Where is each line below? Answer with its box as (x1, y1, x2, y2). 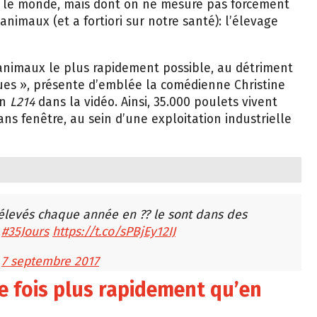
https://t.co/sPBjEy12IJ (52, 224, 175, 240)
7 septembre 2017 (1, 253, 99, 269)
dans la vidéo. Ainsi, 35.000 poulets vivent (35, 94, 277, 110)
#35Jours (1, 224, 49, 240)
